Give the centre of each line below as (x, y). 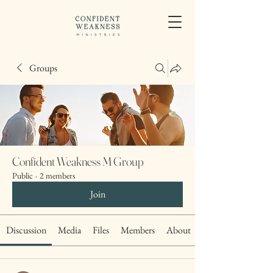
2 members (58, 175)
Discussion (26, 230)
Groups (43, 68)
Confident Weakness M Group (78, 161)
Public (23, 175)
